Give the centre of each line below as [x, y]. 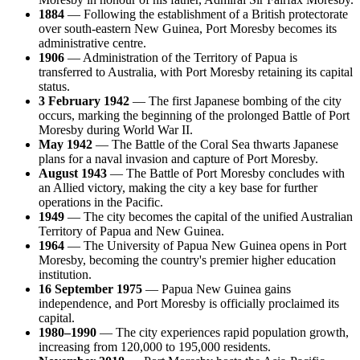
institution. [65, 274]
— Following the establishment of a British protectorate [206, 14]
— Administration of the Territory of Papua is [181, 57]
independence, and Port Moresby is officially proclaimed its [189, 303]
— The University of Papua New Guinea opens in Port [205, 245]
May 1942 [65, 144]
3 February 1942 [84, 100]
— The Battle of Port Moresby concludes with [226, 173]
